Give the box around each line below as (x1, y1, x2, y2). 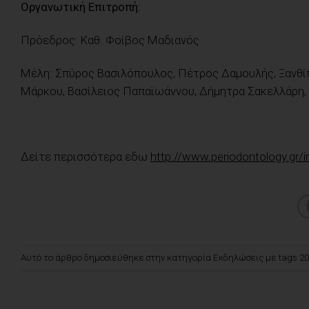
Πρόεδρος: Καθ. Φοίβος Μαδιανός (21, 32, 199, 47)
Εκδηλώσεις (213, 252, 263, 263)
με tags (263, 252, 299, 263)
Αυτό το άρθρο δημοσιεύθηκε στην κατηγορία (21, 252, 213, 263)
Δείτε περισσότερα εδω (21, 150, 150, 164)
